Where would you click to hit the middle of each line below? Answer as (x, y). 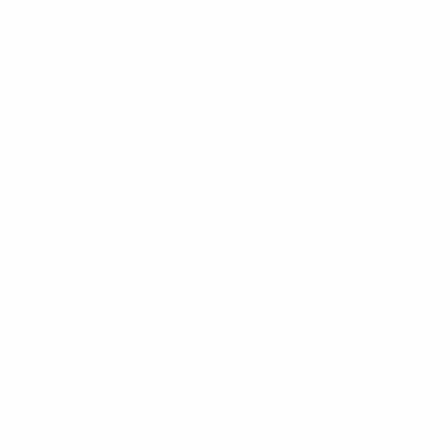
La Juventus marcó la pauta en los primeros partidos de (223, 349)
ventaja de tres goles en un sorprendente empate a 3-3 (222, 421)
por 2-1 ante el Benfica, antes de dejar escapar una (207, 397)
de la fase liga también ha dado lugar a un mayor (198, 53)
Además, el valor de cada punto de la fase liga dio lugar (220, 165)
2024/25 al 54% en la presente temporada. (177, 125)
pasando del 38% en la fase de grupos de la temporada (219, 101)
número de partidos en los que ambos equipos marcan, (222, 77)
